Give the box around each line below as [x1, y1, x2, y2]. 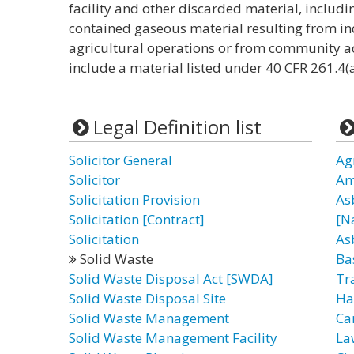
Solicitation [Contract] [69, 210, 205, 228]
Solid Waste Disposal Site [69, 289, 226, 307]
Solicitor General [69, 151, 172, 169]
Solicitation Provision [69, 190, 200, 209]
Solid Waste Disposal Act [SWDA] [69, 269, 273, 288]
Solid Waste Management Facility [69, 329, 277, 347]
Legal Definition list [92, 114, 262, 140]
